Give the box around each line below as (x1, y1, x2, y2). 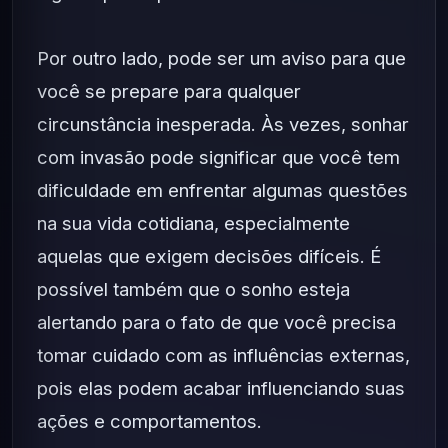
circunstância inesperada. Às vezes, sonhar (37, 113, 409, 135)
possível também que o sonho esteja (37, 278, 350, 300)
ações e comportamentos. (37, 410, 262, 432)
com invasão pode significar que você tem (37, 146, 400, 168)
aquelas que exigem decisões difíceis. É (37, 245, 381, 267)
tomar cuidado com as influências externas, (37, 344, 410, 366)
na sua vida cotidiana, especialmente (37, 212, 350, 234)
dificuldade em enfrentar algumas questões (37, 179, 408, 201)
